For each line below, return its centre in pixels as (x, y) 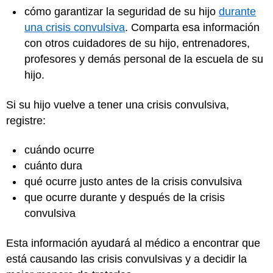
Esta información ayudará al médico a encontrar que (133, 243)
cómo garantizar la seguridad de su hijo (122, 12)
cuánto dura (55, 166)
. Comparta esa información (192, 27)
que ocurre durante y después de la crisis (125, 197)
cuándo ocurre (61, 150)
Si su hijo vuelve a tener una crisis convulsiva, (118, 105)
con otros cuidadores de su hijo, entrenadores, (137, 43)
